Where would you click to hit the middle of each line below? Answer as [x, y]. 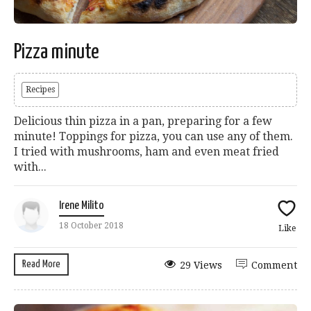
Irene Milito [82, 206]
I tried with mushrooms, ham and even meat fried [146, 152]
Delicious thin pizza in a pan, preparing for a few [143, 121]
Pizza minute [57, 52]
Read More [41, 264]
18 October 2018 [91, 226]
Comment [274, 266]
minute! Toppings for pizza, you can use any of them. [153, 137]
